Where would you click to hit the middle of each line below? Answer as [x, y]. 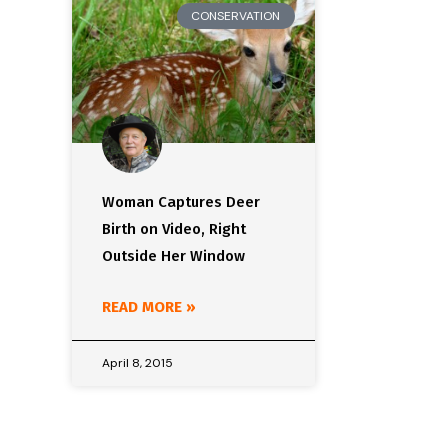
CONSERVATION [236, 16]
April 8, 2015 [137, 363]
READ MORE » [149, 307]
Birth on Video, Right [174, 229]
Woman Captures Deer [181, 202]
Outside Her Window [173, 256]
